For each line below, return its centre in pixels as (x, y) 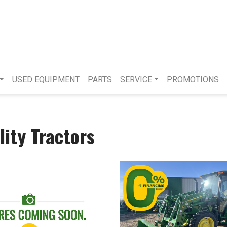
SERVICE (136, 80)
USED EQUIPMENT (46, 80)
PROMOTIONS (193, 80)
